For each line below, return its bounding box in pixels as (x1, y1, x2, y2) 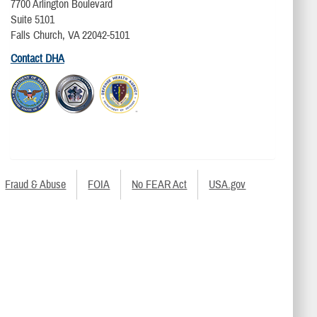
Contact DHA (10, 52, 64, 67)
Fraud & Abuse (5, 177, 67, 192)
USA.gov (209, 177, 246, 192)
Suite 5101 (10, 13, 54, 28)
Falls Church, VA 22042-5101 (10, 28, 129, 43)
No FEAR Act (132, 177, 188, 192)
